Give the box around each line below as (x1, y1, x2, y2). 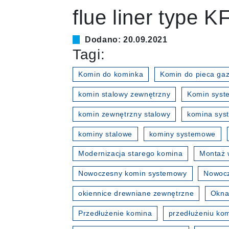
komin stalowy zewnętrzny (78, 89, 171, 98)
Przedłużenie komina (78, 209, 152, 218)
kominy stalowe (78, 129, 132, 138)
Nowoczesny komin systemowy (78, 169, 187, 178)
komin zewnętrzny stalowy (78, 109, 171, 118)
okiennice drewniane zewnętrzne (78, 189, 194, 198)
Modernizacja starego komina (78, 149, 183, 158)
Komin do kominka (78, 70, 144, 78)
